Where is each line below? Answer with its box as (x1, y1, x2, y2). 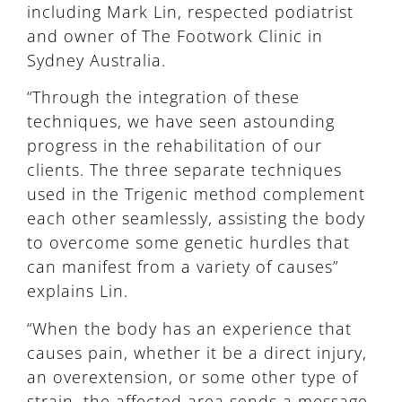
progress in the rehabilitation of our (27, 135, 322, 157)
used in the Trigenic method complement (27, 183, 365, 205)
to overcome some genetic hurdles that (27, 232, 350, 254)
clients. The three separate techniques (27, 159, 342, 181)
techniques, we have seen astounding (27, 110, 335, 133)
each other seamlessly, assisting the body (27, 207, 365, 230)
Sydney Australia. (27, 48, 166, 71)
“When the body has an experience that (27, 317, 352, 339)
